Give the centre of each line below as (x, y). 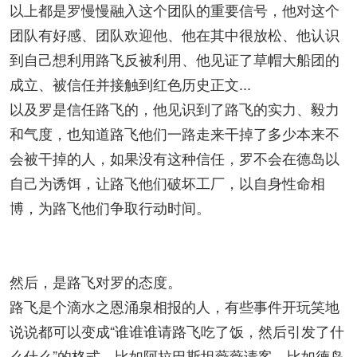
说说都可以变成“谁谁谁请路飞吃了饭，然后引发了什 (177, 331)
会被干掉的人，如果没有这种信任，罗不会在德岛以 (175, 158)
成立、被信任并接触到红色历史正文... (130, 84)
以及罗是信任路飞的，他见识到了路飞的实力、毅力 (175, 108)
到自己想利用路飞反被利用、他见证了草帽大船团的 (175, 59)
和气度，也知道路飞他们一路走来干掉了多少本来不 (175, 133)
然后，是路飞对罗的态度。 (96, 281)
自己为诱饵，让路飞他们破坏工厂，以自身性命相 (167, 182)
